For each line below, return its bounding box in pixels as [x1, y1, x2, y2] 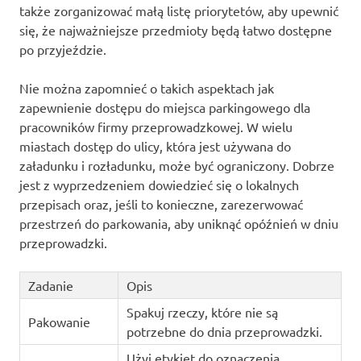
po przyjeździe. [19, 41, 106, 58]
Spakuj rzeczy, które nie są [126, 304, 278, 321]
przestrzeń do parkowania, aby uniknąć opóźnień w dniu [19, 215, 338, 232]
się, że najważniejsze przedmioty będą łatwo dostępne [19, 22, 332, 39]
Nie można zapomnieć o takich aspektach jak [19, 80, 274, 97]
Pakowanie [27, 313, 90, 330]
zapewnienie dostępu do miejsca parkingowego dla [19, 99, 310, 116]
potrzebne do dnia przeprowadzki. [126, 323, 322, 340]
